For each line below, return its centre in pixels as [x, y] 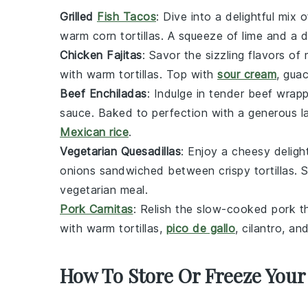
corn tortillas [126, 36]
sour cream [247, 75]
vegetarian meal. [104, 190]
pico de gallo [200, 229]
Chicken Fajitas [101, 55]
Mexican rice [94, 132]
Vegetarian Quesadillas [120, 152]
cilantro [262, 229]
